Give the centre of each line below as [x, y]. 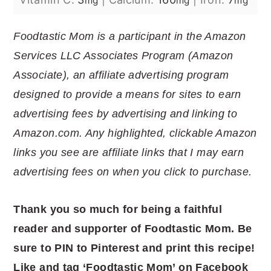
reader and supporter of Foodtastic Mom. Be [133, 228]
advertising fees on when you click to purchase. [133, 171]
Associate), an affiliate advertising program [121, 75]
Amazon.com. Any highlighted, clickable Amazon [135, 133]
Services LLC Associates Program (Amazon [123, 55]
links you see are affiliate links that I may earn [129, 152]
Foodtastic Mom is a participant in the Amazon [130, 36]
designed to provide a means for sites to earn [127, 94]
